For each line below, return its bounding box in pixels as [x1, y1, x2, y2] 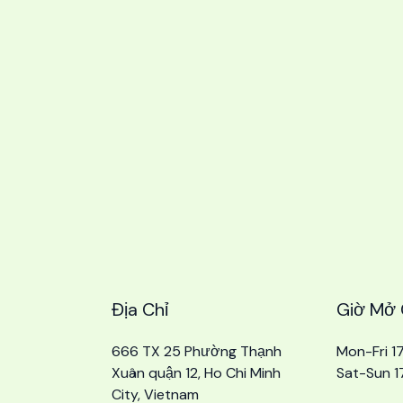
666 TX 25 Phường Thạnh [112, 342, 282, 362]
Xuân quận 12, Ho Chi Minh [112, 363, 281, 383]
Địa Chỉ [112, 298, 168, 322]
